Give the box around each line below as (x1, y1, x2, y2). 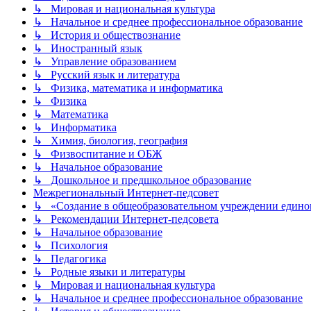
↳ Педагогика (33, 252, 106, 264)
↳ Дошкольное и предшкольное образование (33, 174, 251, 186)
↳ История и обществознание (33, 28, 180, 41)
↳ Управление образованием (33, 55, 176, 67)
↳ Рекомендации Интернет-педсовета (33, 212, 219, 225)
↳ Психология (33, 239, 108, 251)
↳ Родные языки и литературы (33, 265, 185, 278)
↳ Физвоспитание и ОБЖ (33, 147, 162, 160)
